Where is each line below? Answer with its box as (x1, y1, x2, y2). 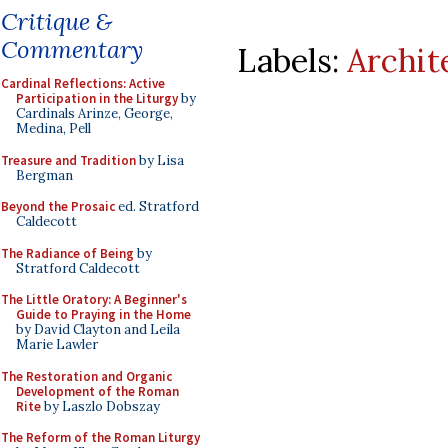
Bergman (16, 166, 73, 184)
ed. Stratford (115, 198, 199, 215)
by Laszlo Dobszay (41, 397, 160, 415)
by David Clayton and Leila (16, 321, 180, 338)
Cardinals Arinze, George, (16, 105, 173, 122)
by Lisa (136, 151, 184, 169)
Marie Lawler (16, 336, 98, 353)
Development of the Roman (16, 382, 179, 400)
